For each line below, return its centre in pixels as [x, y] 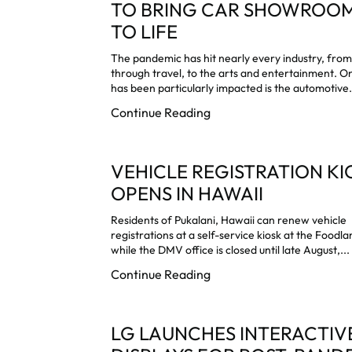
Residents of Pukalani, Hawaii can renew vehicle [229, 220]
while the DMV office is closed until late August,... [231, 249]
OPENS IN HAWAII [187, 193]
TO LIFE [145, 31]
